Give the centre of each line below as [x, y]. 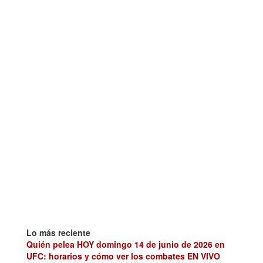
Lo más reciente [58, 232]
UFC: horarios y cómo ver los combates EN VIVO [123, 256]
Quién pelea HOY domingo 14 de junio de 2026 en [126, 244]
